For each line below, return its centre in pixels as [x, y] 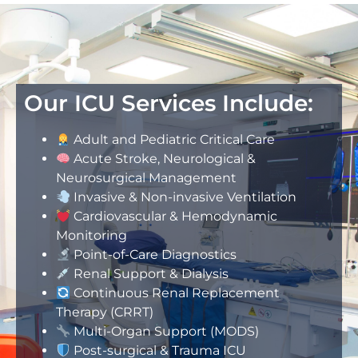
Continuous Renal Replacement [175, 293]
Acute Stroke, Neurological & [163, 159]
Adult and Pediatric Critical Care [173, 140]
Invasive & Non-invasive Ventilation [184, 197]
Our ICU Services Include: [169, 103]
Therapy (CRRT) [105, 312]
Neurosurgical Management [146, 178]
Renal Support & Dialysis [150, 274]
